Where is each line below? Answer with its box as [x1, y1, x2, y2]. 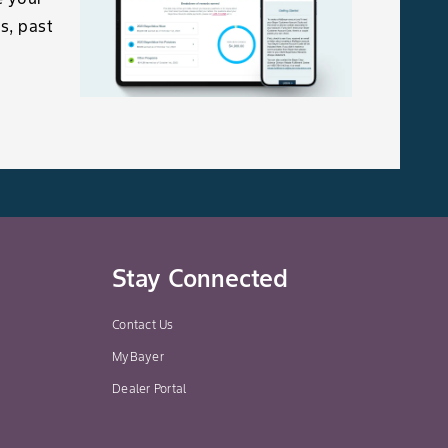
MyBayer [112, 349, 164, 365]
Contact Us [112, 317, 174, 333]
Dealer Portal [112, 381, 187, 397]
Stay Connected [112, 263, 288, 295]
